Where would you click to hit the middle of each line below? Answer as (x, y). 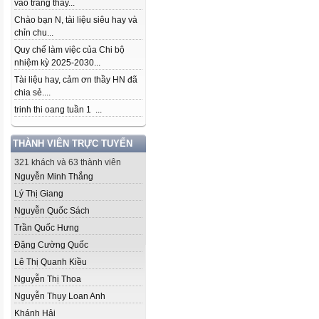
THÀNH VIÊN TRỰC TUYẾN (73, 143)
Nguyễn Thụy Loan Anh (60, 296)
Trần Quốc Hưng (47, 228)
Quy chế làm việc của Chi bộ (69, 50)
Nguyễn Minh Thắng (54, 177)
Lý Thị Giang (39, 194)
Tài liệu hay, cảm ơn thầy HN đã (76, 80)
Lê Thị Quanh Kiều (51, 262)
